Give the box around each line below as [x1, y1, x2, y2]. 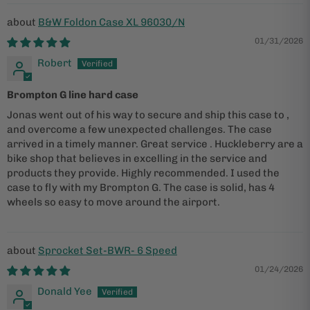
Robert [37, 56, 72, 69]
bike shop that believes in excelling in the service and [7, 152, 267, 165]
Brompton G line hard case [7, 88, 138, 101]
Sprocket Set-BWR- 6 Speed [38, 244, 177, 257]
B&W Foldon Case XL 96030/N [38, 15, 185, 28]
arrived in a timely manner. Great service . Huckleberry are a [7, 137, 303, 150]
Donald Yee [37, 284, 92, 298]
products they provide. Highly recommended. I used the [7, 166, 280, 179]
